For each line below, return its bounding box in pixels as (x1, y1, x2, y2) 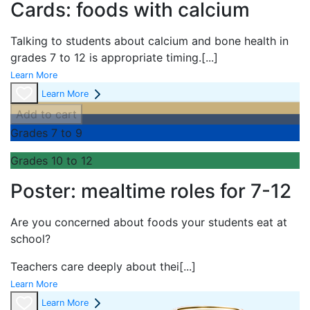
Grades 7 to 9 (10, 126, 82, 140)
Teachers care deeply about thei (10, 259, 179, 274)
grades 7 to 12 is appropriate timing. (10, 50, 201, 64)
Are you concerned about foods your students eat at (10, 215, 287, 230)
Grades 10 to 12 (10, 154, 93, 168)
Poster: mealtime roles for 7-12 (10, 179, 291, 203)
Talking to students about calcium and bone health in (10, 33, 289, 48)
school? (10, 232, 51, 246)
